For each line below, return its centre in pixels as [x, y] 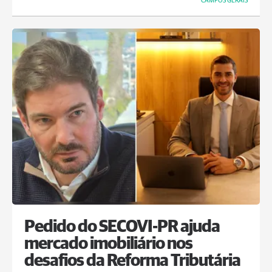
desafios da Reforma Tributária [132, 261]
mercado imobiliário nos [108, 244]
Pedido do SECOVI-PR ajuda [122, 227]
